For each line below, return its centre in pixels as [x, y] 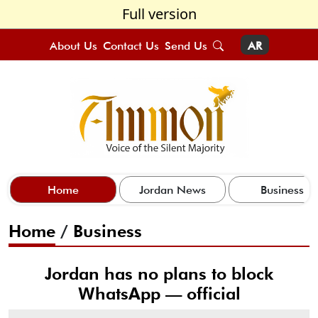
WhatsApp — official [159, 293]
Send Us [186, 46]
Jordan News [172, 190]
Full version [159, 14]
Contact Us [131, 46]
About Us [73, 46]
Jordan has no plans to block [159, 273]
